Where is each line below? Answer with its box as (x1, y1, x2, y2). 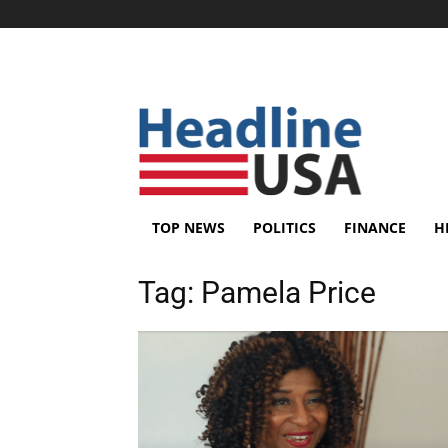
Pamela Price (201, 275, 376, 310)
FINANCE (344, 218, 406, 237)
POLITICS (253, 218, 316, 237)
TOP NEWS (152, 218, 225, 237)
